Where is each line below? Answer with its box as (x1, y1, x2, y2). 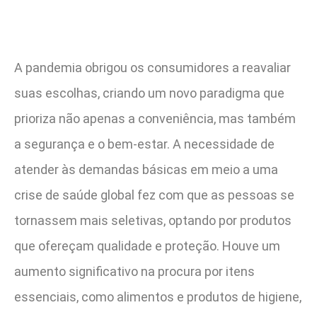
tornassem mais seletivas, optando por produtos (14, 213, 292, 229)
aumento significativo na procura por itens (14, 264, 255, 279)
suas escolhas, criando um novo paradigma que (14, 86, 284, 101)
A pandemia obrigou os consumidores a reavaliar (14, 60, 291, 76)
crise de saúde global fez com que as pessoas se (14, 188, 294, 203)
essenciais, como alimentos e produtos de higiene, (14, 289, 301, 305)
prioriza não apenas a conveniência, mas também (14, 111, 296, 127)
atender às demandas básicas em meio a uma (14, 162, 278, 178)
